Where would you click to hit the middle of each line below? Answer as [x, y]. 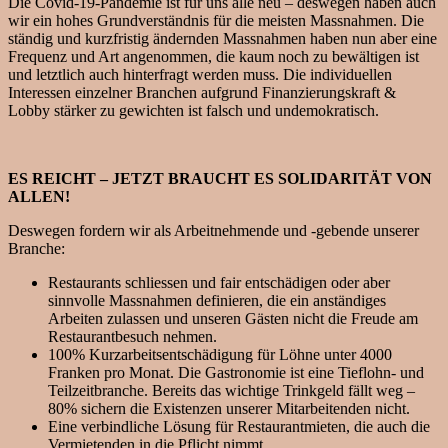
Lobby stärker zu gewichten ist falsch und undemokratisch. [193, 111]
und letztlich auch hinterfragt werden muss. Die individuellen [200, 75]
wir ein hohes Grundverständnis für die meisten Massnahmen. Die [216, 21]
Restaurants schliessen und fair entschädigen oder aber [219, 283]
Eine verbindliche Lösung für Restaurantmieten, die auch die [239, 427]
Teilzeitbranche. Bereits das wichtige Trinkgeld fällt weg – [231, 391]
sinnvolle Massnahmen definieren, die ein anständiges [217, 301]
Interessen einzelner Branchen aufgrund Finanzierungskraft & [202, 93]
